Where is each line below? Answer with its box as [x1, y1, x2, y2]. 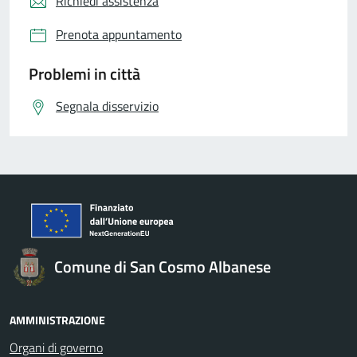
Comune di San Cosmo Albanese [54, 253, 271, 279]
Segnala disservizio [56, 96, 159, 116]
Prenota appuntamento [56, 24, 182, 44]
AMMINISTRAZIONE [10, 311, 105, 328]
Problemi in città [29, 61, 140, 86]
